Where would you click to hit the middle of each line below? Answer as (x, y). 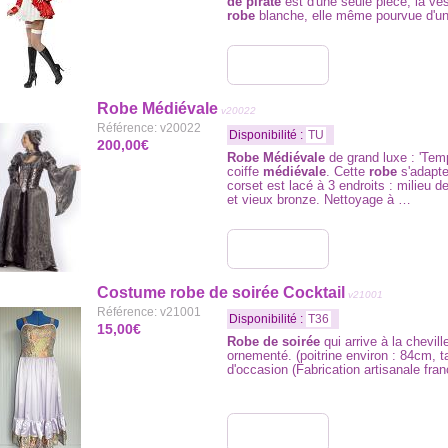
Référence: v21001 (149, 312)
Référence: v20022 (149, 128)
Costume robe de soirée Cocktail (221, 292)
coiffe (245, 171)
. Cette (347, 171)
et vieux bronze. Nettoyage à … (319, 199)
